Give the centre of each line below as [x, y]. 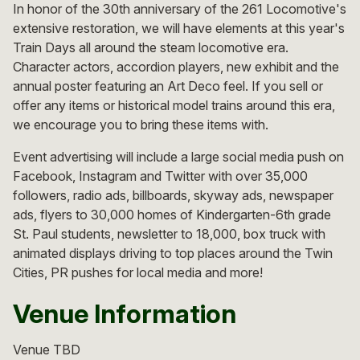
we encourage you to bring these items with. [141, 124]
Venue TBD [47, 349]
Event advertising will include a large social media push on [178, 156]
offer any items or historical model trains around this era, [174, 105]
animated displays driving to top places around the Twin [173, 253]
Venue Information [125, 313]
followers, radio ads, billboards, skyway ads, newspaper [173, 195]
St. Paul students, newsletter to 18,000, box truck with [169, 233]
